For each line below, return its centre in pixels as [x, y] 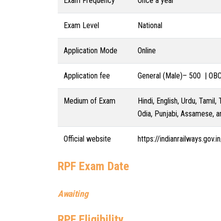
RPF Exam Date [93, 166]
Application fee [87, 76]
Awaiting [73, 194]
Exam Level [81, 25]
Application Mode [91, 51]
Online [147, 51]
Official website [87, 139]
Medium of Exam [90, 101]
